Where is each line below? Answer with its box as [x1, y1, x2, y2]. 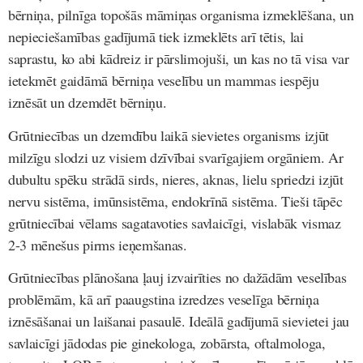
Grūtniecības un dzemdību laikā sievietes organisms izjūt [8, 125, 330, 145]
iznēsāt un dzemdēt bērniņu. [8, 92, 167, 113]
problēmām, [8, 289, 76, 310]
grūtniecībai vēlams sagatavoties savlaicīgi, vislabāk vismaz [8, 212, 341, 233]
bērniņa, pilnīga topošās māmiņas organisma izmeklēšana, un [8, 5, 354, 25]
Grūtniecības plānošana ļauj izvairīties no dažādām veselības [8, 267, 347, 288]
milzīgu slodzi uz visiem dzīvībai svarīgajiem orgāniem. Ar [8, 147, 344, 167]
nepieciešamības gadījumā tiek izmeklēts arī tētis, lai [8, 27, 304, 47]
